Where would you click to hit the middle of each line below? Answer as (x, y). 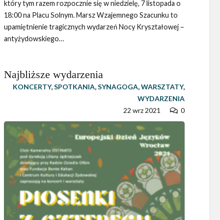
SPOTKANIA (74, 86)
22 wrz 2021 (142, 110)
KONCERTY (32, 86)
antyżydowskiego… (34, 38)
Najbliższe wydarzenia (53, 74)
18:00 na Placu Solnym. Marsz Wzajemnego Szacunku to (91, 15)
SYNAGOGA (118, 86)
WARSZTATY (162, 86)
